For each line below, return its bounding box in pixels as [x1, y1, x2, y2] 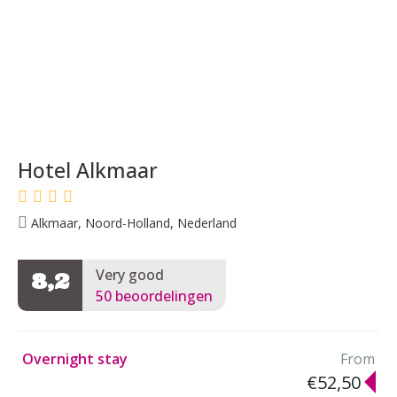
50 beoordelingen [96, 285, 213, 306]
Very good [96, 264, 164, 284]
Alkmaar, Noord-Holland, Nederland [27, 214, 237, 231]
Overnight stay [22, 348, 128, 369]
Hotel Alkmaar [18, 155, 158, 184]
